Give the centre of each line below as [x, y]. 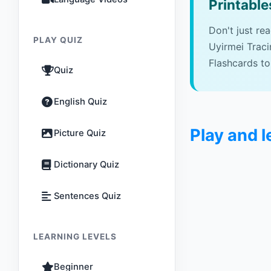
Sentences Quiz [87, 196]
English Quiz [80, 102]
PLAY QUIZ [58, 40]
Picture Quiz [80, 133]
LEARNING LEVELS [75, 237]
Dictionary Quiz [87, 165]
